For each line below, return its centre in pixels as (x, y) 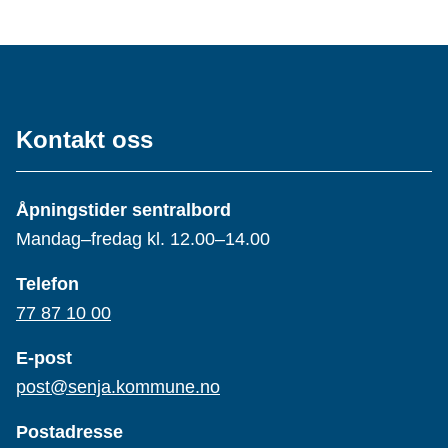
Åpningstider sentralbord (123, 210)
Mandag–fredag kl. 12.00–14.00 (143, 239)
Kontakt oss (84, 140)
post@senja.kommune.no (118, 387)
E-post (44, 358)
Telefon (47, 284)
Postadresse (69, 432)
